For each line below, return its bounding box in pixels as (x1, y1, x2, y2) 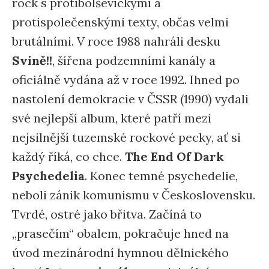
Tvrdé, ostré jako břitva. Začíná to (12, 207, 202, 222)
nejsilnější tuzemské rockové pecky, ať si (12, 130, 241, 145)
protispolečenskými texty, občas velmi (12, 14, 229, 29)
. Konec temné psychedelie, (85, 168, 238, 183)
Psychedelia (12, 168, 85, 183)
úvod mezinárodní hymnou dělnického (12, 245, 229, 260)
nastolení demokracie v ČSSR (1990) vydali (12, 91, 249, 106)
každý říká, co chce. (12, 149, 125, 164)
